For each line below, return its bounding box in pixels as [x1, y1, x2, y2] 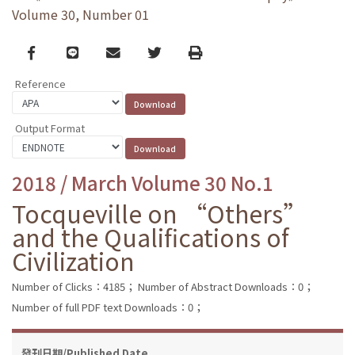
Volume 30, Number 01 [12, 5, 149, 25]
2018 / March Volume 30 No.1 [12, 168, 273, 197]
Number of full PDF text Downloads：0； [12, 299, 204, 315]
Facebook [26, 41, 92, 62]
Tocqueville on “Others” [12, 195, 307, 231]
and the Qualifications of [12, 219, 289, 254]
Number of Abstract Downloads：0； [138, 278, 314, 294]
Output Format [15, 120, 85, 136]
